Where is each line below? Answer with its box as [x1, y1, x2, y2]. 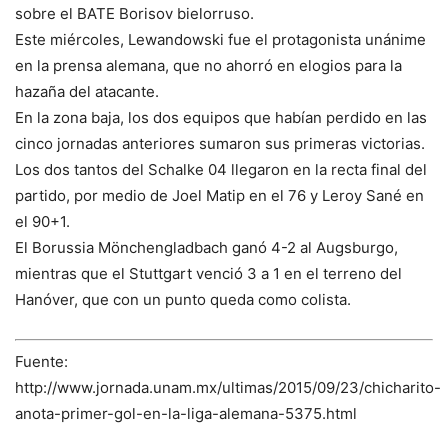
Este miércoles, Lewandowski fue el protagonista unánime [15, 30, 426, 50]
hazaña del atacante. [15, 82, 159, 102]
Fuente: [15, 351, 68, 371]
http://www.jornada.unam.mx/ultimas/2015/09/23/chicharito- [15, 377, 441, 397]
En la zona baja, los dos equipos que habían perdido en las [15, 108, 427, 128]
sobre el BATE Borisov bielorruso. [15, 4, 254, 24]
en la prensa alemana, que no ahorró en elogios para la [15, 56, 402, 76]
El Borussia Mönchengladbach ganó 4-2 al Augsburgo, [15, 238, 398, 258]
